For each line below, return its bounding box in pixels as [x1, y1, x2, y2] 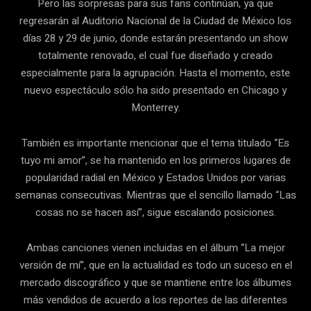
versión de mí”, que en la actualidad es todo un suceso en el [19, 257, 292, 273]
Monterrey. [131, 99, 180, 115]
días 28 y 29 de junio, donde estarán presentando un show [23, 30, 288, 46]
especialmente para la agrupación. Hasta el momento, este [21, 65, 290, 81]
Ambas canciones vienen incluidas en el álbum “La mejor [26, 239, 285, 255]
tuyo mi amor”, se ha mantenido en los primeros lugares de [20, 152, 291, 168]
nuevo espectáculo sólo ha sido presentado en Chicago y [24, 82, 287, 98]
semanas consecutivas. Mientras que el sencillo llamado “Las [15, 187, 296, 203]
